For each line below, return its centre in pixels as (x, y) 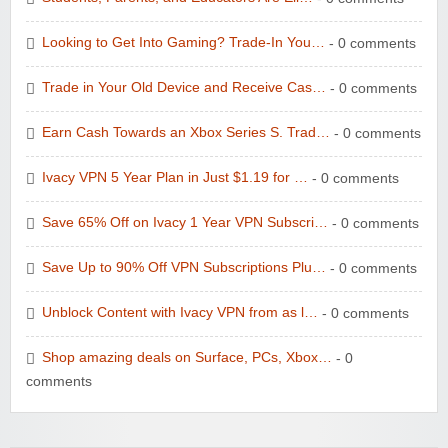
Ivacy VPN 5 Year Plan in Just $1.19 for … (175, 178)
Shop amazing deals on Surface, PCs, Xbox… (187, 358)
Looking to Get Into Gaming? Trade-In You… (183, 43)
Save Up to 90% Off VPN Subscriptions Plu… (184, 268)
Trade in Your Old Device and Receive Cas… (184, 88)
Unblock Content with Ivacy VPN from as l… (180, 313)
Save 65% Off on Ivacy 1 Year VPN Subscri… (185, 223)
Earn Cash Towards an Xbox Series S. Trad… (186, 133)
